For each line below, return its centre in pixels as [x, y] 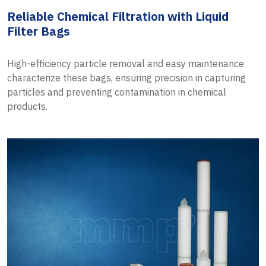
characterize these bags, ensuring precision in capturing [126, 77]
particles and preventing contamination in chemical [117, 92]
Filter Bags [39, 31]
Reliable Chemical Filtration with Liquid [118, 16]
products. [27, 106]
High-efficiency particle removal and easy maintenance [126, 63]
